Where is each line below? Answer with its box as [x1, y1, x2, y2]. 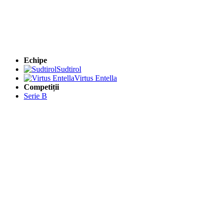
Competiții [24, 82, 59, 91]
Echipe [24, 55, 47, 64]
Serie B [24, 91, 47, 100]
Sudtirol [56, 64, 81, 73]
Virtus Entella [74, 73, 117, 82]
